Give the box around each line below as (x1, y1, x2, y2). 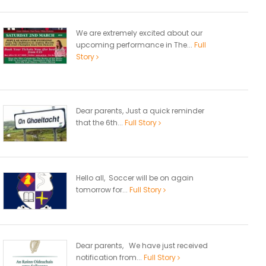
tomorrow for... (76, 185, 129, 195)
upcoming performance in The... (76, 39, 194, 50)
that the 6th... (76, 117, 125, 128)
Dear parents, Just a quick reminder (76, 105, 204, 116)
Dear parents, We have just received (76, 240, 208, 251)
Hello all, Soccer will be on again (76, 173, 194, 183)
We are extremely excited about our (76, 27, 202, 38)
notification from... (76, 252, 144, 262)
